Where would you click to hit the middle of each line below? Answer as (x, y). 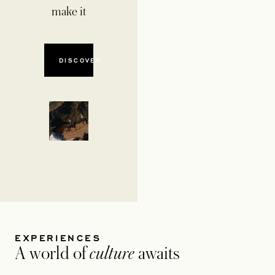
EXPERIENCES (58, 238)
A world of (52, 254)
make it (69, 12)
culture (114, 254)
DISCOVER (80, 60)
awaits (159, 254)
